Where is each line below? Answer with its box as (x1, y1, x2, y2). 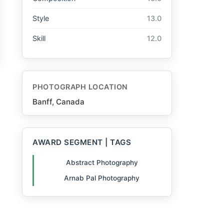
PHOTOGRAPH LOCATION (32, 82, 128, 91)
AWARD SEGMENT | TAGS (32, 137, 131, 147)
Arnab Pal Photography (64, 173, 139, 182)
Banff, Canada (32, 97, 84, 107)
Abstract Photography (65, 158, 138, 167)
